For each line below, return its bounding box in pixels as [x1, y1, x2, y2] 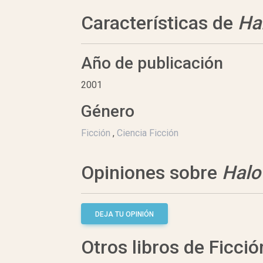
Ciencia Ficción [117, 127, 178, 139]
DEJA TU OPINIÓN [95, 210, 154, 219]
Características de [81, 12, 238, 35]
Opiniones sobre [81, 161, 222, 184]
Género [81, 102, 134, 122]
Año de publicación [81, 53, 223, 73]
